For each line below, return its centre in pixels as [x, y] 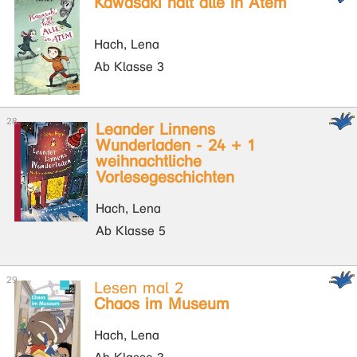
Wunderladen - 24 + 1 [176, 145]
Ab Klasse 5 [131, 231]
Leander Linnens [155, 129]
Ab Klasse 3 [129, 67]
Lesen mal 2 [139, 288]
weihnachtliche [149, 161]
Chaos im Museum [162, 304]
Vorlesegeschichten [165, 177]
